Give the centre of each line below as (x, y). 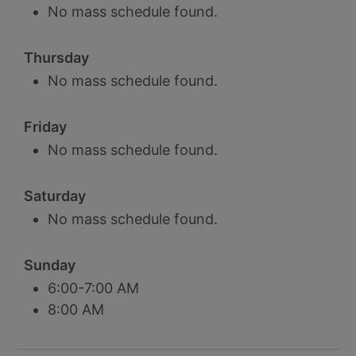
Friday (45, 127)
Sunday (50, 265)
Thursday (56, 58)
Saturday (55, 196)
